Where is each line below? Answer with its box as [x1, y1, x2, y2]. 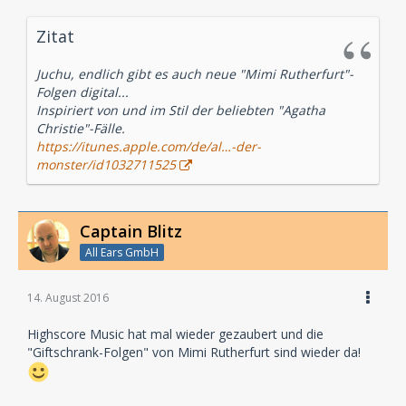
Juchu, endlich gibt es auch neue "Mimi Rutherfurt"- [36, 65, 353, 83]
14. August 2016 [27, 290, 109, 305]
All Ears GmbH [85, 245, 159, 260]
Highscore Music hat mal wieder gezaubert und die [27, 325, 324, 343]
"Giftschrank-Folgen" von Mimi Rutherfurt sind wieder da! [27, 343, 361, 361]
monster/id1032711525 [36, 156, 176, 174]
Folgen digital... [36, 83, 129, 101]
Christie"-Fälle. [36, 120, 125, 138]
